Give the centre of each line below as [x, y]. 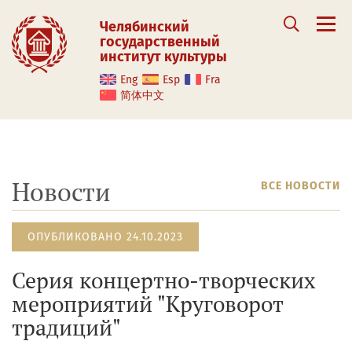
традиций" [66, 327]
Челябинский [145, 27]
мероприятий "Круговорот [147, 304]
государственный [160, 42]
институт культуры [163, 57]
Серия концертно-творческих [164, 280]
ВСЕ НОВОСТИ [301, 186]
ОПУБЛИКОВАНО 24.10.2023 [105, 237]
